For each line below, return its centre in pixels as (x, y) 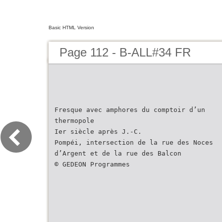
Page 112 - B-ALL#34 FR (125, 52)
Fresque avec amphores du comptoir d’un (130, 110)
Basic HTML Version (71, 28)
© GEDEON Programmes (92, 164)
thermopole (74, 121)
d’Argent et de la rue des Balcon (118, 153)
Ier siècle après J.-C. (98, 132)
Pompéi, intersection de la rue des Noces (134, 142)
